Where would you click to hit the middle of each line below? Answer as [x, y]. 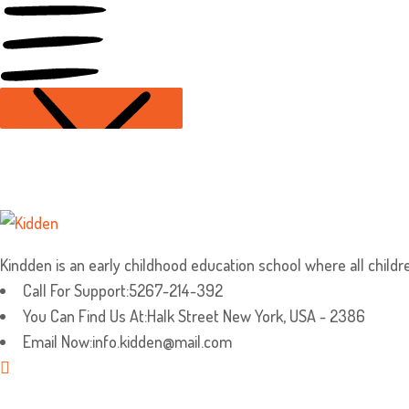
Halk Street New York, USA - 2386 [256, 316]
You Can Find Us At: [85, 316]
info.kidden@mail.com [162, 341]
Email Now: [58, 341]
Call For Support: [76, 290]
